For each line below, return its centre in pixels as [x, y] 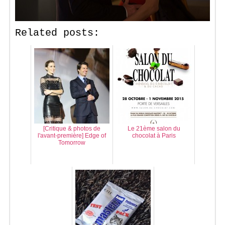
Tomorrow [72, 143]
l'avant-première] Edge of [72, 136]
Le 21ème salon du [154, 129]
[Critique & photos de [72, 129]
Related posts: [57, 33]
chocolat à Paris [154, 136]
